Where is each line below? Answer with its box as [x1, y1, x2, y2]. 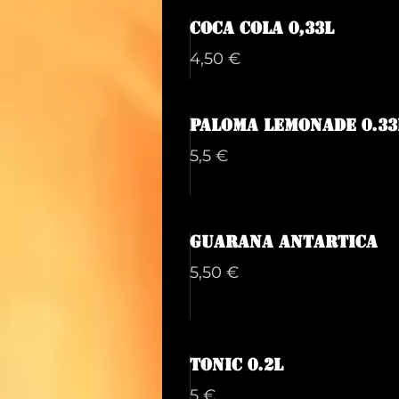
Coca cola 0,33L [190, 18, 334, 38]
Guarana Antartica [190, 232, 378, 252]
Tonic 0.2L [190, 354, 283, 375]
